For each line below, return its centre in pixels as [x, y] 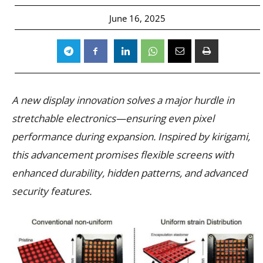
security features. [52, 191]
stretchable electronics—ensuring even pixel [113, 118]
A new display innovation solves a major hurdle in [123, 100]
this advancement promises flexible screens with [123, 154]
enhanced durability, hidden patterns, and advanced [129, 173]
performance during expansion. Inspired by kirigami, [131, 136]
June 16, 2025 [137, 18]
